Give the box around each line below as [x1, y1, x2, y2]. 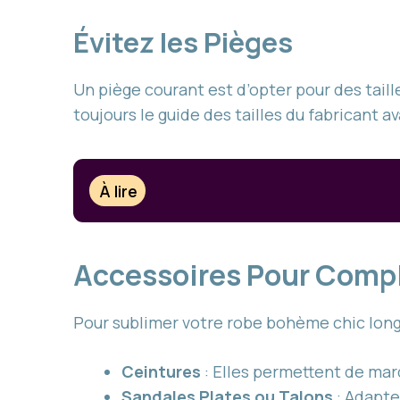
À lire [99, 179, 138, 202]
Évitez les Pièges [73, 23, 293, 62]
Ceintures [121, 361, 201, 383]
